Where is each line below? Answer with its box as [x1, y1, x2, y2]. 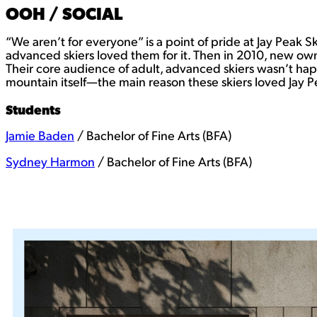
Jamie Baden [6, 129, 74, 144]
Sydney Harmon [6, 156, 95, 170]
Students [6, 102, 61, 117]
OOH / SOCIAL [6, 3, 122, 23]
